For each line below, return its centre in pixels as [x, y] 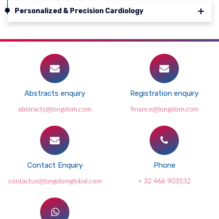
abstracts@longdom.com [55, 109]
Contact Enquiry [55, 165]
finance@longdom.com [164, 109]
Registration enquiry [164, 93]
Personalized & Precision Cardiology [79, 11]
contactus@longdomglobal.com [55, 181]
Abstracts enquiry [55, 93]
